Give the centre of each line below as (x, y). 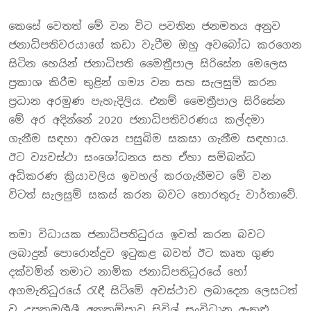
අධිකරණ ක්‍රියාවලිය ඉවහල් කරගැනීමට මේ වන (140, 176)
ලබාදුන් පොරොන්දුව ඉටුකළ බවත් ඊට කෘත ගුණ (141, 253)
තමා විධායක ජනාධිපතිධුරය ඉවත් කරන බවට (136, 234)
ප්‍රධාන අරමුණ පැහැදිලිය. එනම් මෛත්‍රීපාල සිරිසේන (146, 101)
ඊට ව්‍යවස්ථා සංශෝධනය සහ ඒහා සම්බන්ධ (132, 157)
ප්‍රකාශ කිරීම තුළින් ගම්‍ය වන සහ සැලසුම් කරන (142, 82)
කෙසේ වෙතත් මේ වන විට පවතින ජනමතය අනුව (144, 26)
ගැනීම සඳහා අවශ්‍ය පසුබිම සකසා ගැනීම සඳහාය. (148, 138)
